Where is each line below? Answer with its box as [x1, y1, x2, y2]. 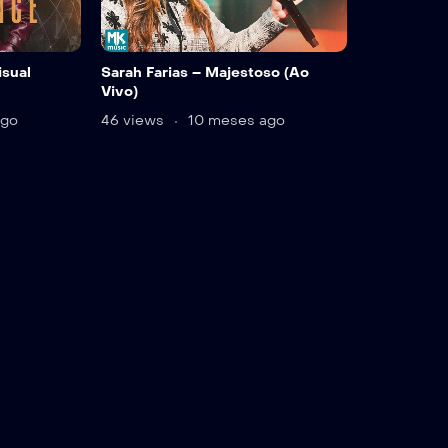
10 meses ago [183, 112, 285, 130]
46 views [100, 112, 168, 130]
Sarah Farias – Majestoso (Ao [100, 64, 309, 82]
